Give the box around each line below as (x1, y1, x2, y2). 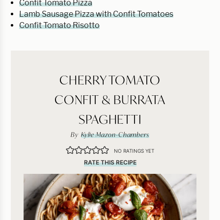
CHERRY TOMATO (59, 71, 161, 88)
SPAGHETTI (78, 110, 142, 127)
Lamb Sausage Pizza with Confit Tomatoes (19, 9, 173, 19)
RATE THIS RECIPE (83, 158, 137, 166)
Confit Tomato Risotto (19, 20, 100, 30)
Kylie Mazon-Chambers (81, 130, 149, 139)
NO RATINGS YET (113, 147, 154, 154)
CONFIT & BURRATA (54, 91, 166, 108)
